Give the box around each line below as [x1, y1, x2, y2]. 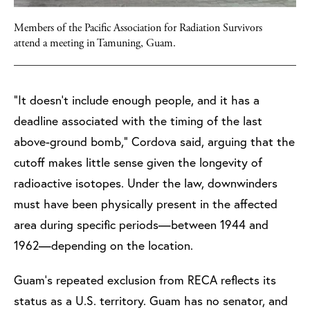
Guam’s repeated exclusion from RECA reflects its [14, 271, 276, 288]
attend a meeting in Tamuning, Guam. [14, 35, 176, 51]
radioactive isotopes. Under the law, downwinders [14, 174, 277, 191]
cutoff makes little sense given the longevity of [14, 154, 262, 170]
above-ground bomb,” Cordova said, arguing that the [14, 133, 295, 149]
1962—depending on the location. [14, 237, 197, 253]
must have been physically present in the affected [14, 195, 277, 212]
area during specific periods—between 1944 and [14, 216, 268, 232]
